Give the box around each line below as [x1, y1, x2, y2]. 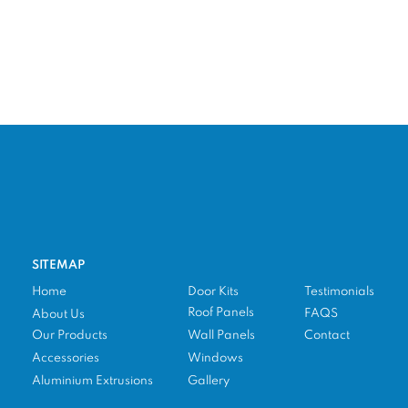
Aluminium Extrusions [32, 375, 153, 387]
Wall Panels [188, 330, 255, 342]
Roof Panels [188, 307, 254, 319]
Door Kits [188, 286, 239, 298]
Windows [188, 352, 243, 364]
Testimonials [304, 286, 374, 298]
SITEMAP [32, 260, 85, 271]
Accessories [32, 352, 99, 364]
